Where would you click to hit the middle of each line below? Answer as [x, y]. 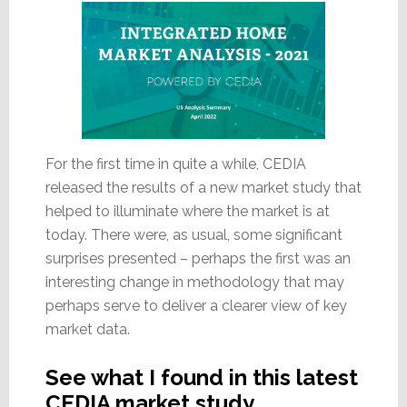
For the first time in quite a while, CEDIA [175, 164]
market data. [87, 329]
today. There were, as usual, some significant [194, 234]
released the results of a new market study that [203, 187]
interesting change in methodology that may [194, 282]
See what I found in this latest [201, 377]
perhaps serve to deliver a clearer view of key [196, 305]
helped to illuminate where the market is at [187, 211]
